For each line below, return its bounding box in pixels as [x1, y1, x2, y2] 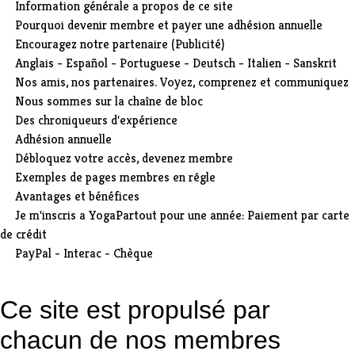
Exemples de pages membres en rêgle [15, 168, 216, 185]
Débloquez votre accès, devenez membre [15, 149, 233, 166]
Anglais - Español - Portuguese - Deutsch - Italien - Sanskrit [15, 54, 337, 71]
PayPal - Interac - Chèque [15, 244, 153, 261]
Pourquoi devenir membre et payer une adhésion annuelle [15, 16, 323, 33]
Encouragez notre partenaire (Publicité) [15, 35, 224, 52]
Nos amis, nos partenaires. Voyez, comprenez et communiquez [15, 73, 349, 90]
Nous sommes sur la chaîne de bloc [15, 92, 203, 109]
